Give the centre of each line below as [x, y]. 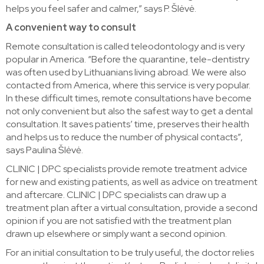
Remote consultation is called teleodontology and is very [125, 46]
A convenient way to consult [71, 27]
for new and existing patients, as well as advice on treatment [132, 181]
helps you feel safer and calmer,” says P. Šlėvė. [101, 8]
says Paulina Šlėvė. [44, 150]
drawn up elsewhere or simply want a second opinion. [116, 233]
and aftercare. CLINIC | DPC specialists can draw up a [116, 194]
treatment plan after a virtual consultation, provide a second [132, 207]
